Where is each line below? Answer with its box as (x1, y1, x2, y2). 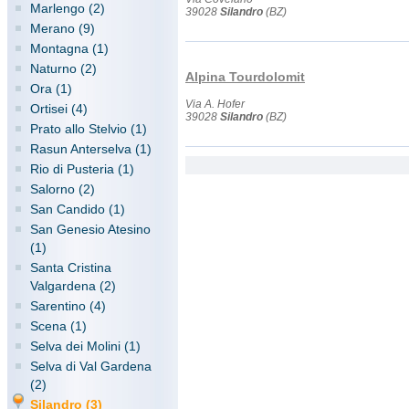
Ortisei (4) (30, 101, 88, 116)
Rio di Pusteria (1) (30, 162, 134, 176)
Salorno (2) (30, 182, 95, 196)
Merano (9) (30, 21, 95, 36)
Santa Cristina (30, 260, 111, 275)
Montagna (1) (30, 41, 109, 56)
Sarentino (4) (30, 299, 106, 313)
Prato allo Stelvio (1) (30, 121, 147, 136)
